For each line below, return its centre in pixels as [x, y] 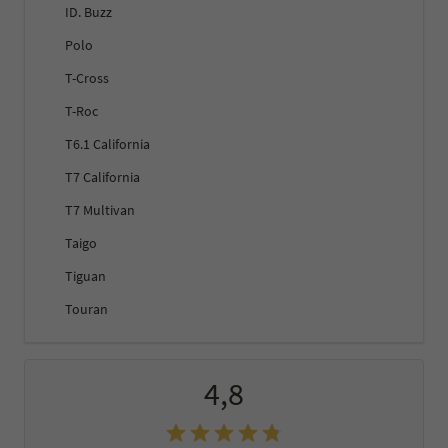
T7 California [102, 177]
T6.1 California [107, 144]
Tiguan [85, 276]
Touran [86, 309]
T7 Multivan [100, 210]
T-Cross [87, 78]
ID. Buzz [88, 12]
